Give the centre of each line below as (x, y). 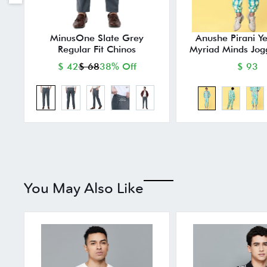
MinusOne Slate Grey (97, 38)
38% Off (118, 67)
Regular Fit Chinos (97, 49)
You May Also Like (84, 188)
